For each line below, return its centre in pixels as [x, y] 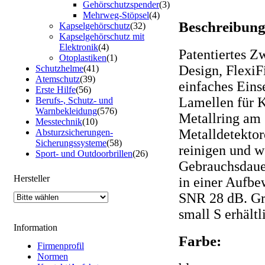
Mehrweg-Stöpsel [116, 15]
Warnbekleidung [66, 111]
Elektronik [79, 47]
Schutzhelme [59, 68]
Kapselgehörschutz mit [102, 36]
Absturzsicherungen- [74, 132]
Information [35, 227]
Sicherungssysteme [71, 143]
